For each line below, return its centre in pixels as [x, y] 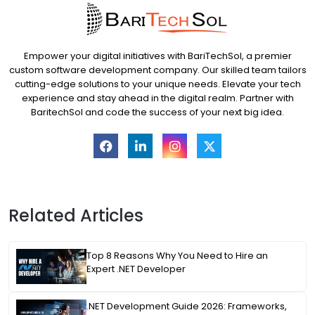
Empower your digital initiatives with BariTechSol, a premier [157, 56]
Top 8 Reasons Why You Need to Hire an [177, 256]
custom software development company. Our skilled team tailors [157, 70]
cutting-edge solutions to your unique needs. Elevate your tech [157, 84]
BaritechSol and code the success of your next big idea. [157, 112]
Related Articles [76, 216]
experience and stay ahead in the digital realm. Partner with [157, 98]
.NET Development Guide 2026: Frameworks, [187, 306]
